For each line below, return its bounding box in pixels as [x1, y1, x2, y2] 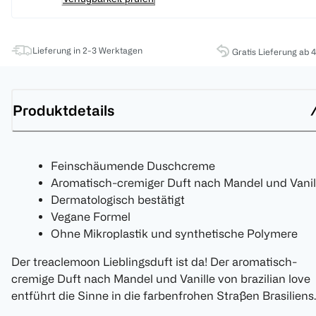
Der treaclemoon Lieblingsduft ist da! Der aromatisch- [11, 255, 297, 269]
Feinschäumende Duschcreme [51, 159, 215, 173]
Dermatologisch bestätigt [51, 193, 185, 207]
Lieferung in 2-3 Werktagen [32, 45, 142, 56]
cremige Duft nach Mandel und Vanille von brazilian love [11, 272, 310, 286]
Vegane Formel [51, 210, 130, 224]
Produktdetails [13, 102, 114, 119]
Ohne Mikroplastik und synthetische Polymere [51, 227, 298, 241]
